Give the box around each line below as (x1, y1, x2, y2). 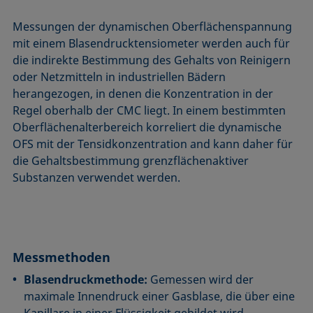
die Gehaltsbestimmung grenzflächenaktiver (13, 152, 249, 168)
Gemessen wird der (147, 271, 254, 287)
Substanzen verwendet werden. (13, 169, 181, 185)
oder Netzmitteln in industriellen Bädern (13, 68, 226, 85)
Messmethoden (13, 248, 111, 265)
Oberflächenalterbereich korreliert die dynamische (13, 119, 282, 135)
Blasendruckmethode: (24, 271, 148, 287)
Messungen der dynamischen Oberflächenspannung (13, 18, 293, 34)
